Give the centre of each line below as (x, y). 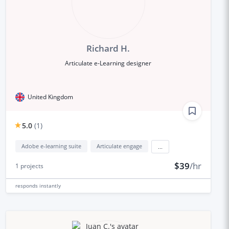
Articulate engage (119, 146)
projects (31, 166)
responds (27, 185)
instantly (50, 185)
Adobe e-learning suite (51, 146)
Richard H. (108, 48)
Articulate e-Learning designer (108, 63)
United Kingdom (50, 97)
